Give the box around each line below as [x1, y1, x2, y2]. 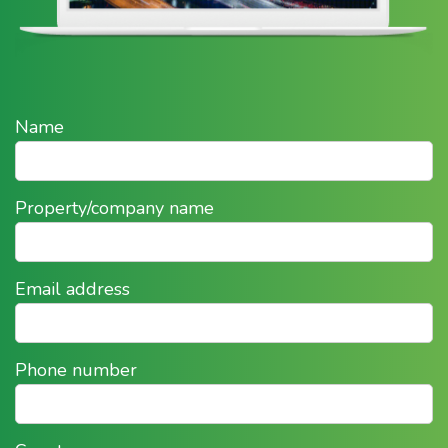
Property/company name [15, 196, 214, 221]
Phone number [15, 358, 137, 383]
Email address [15, 277, 130, 302]
